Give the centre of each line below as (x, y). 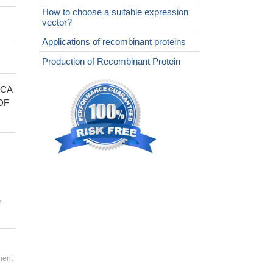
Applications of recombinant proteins (114, 42)
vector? (57, 23)
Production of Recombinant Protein (111, 62)
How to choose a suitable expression (115, 12)
